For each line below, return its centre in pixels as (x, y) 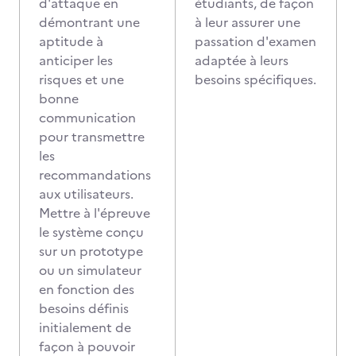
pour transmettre (92, 137)
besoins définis (84, 308)
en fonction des (87, 289)
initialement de (85, 327)
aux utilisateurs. (86, 194)
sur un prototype (91, 251)
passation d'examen (255, 41)
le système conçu (91, 232)
